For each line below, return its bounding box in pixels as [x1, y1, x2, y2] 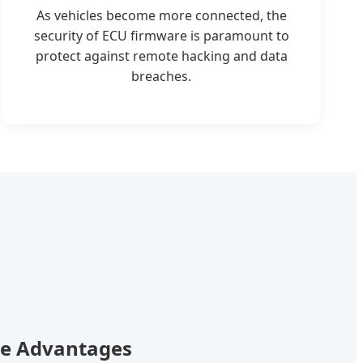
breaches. [131, 66, 192, 85]
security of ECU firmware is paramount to [33, 26, 289, 45]
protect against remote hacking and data [35, 46, 288, 65]
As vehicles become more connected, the [36, 6, 287, 24]
